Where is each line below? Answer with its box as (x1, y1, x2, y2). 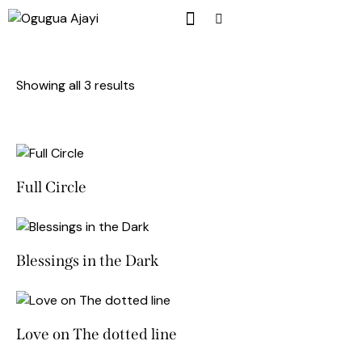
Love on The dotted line (16, 324, 177, 343)
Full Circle (16, 177, 86, 196)
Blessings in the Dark (16, 250, 158, 270)
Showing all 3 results (16, 77, 135, 94)
